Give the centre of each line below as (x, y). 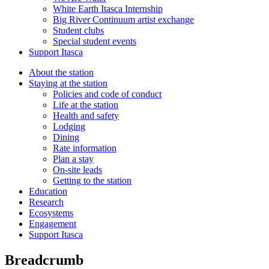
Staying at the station (68, 83)
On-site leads (77, 169)
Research (46, 202)
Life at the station (86, 104)
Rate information (85, 148)
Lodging (69, 126)
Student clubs (78, 30)
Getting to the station (92, 180)
